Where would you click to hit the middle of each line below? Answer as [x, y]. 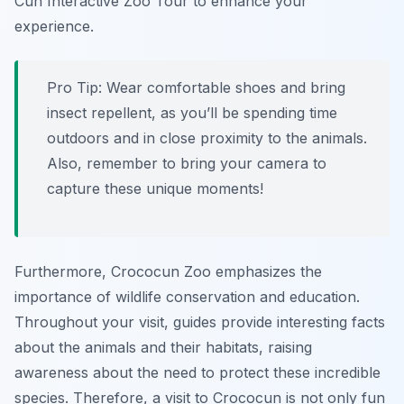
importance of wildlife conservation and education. [187, 297]
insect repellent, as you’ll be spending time [192, 113]
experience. [54, 27]
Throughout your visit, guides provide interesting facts [200, 322]
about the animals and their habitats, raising [163, 348]
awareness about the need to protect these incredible [197, 373]
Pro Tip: [74, 88]
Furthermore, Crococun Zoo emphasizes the [168, 272]
